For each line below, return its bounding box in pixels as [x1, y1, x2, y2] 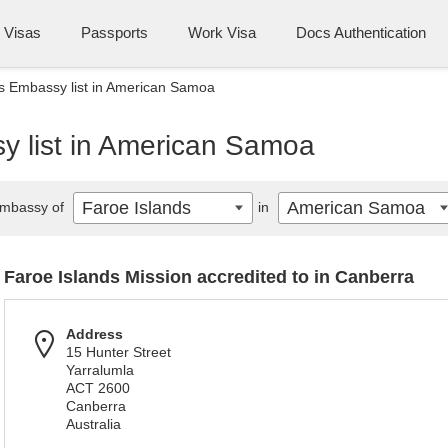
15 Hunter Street [66, 344, 171, 360]
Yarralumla [66, 362, 134, 378]
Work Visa [188, 24, 256, 41]
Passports [81, 24, 148, 41]
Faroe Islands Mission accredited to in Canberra [4, 267, 414, 287]
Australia [66, 416, 121, 432]
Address [66, 326, 123, 342]
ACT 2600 [66, 380, 130, 396]
